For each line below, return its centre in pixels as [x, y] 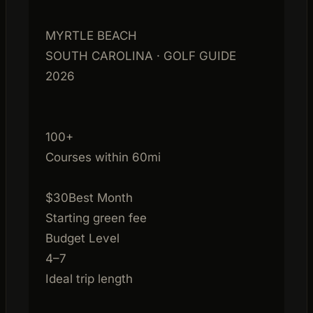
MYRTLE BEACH [91, 35]
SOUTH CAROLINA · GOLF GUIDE [141, 56]
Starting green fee [96, 218]
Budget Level [82, 238]
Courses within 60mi [103, 157]
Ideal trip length [89, 278]
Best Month [101, 197]
